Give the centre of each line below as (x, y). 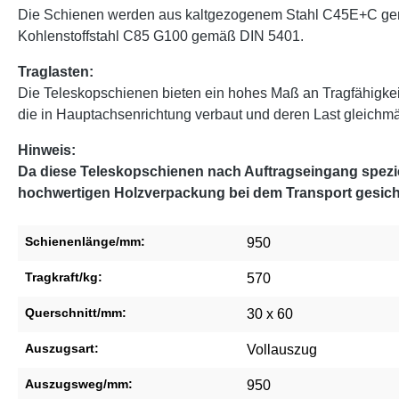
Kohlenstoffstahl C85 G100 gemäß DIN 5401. (161, 36)
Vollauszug (282, 349)
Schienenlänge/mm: (85, 241)
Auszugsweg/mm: (79, 383)
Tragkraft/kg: (64, 277)
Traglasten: (56, 71)
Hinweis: (47, 150)
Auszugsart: (62, 348)
